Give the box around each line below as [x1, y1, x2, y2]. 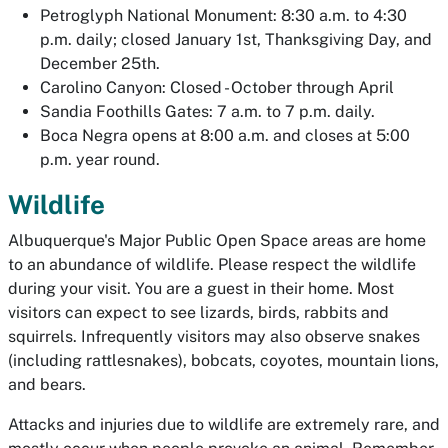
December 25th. [40, 54, 160, 73]
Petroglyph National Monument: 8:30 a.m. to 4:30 [40, 6, 407, 25]
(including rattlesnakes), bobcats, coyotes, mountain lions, [8, 351, 439, 370]
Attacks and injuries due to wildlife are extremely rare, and [8, 415, 440, 434]
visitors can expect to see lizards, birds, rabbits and [8, 303, 389, 322]
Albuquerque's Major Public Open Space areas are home [8, 231, 426, 250]
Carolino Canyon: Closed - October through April [40, 78, 394, 97]
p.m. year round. [40, 150, 160, 169]
